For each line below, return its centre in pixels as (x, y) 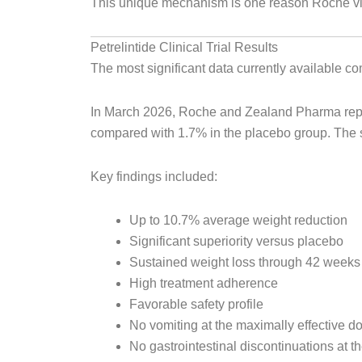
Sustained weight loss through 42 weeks (245, 262)
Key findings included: (154, 177)
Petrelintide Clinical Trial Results (184, 47)
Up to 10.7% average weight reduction (238, 220)
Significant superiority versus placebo (236, 241)
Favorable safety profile (196, 304)
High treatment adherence (204, 283)
